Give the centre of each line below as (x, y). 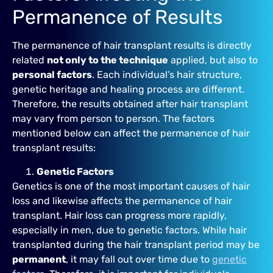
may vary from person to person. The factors (113, 119)
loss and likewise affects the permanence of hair (122, 200)
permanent (39, 259)
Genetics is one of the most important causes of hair (131, 186)
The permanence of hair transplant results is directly (132, 46)
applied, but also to (213, 60)
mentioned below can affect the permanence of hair (131, 133)
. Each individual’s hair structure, (167, 75)
